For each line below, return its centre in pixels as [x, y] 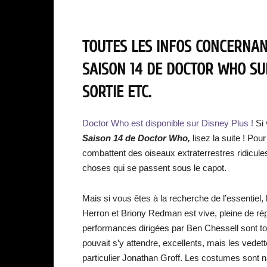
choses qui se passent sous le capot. [154, 168]
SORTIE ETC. [117, 92]
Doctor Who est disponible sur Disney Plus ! [168, 123]
